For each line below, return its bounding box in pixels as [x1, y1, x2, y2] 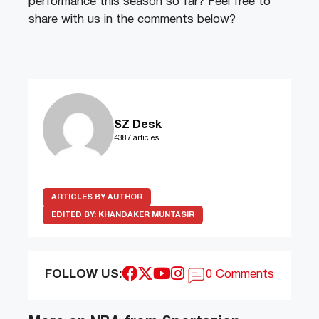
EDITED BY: [51, 211, 98, 219]
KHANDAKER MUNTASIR [98, 211, 194, 219]
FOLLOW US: [44, 269, 122, 280]
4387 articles [114, 135, 159, 142]
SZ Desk [114, 120, 162, 130]
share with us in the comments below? [28, 14, 236, 25]
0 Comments [206, 269, 275, 280]
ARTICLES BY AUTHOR [51, 194, 142, 201]
